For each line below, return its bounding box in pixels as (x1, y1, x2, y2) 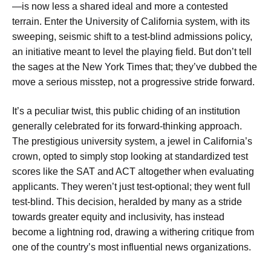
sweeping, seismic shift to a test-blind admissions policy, (12, 31, 252, 42)
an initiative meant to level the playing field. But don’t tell (12, 47, 252, 57)
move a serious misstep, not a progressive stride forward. (12, 77, 255, 88)
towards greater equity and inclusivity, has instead (12, 211, 224, 222)
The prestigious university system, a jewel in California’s (12, 135, 252, 146)
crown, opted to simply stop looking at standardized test (12, 151, 248, 162)
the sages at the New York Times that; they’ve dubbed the (12, 62, 257, 73)
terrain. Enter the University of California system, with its (12, 16, 250, 27)
